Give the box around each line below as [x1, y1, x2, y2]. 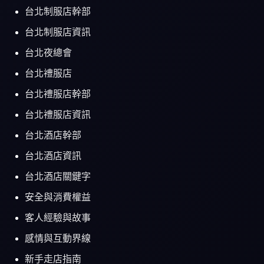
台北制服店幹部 [25, 6, 91, 17]
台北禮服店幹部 [25, 89, 91, 100]
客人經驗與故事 [25, 213, 91, 223]
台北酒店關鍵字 [25, 171, 91, 182]
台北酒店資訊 [25, 151, 82, 161]
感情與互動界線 [25, 233, 91, 244]
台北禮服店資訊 [25, 110, 91, 120]
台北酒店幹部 [25, 130, 82, 141]
